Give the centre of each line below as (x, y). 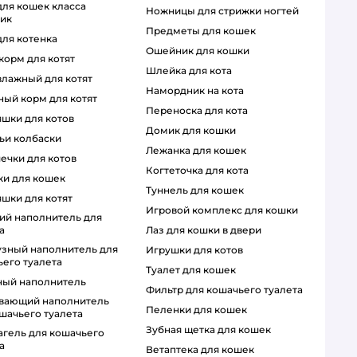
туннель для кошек (197, 190)
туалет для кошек (193, 270)
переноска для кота (200, 111)
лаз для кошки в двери (207, 230)
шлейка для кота (194, 71)
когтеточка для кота (200, 171)
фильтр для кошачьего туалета (228, 290)
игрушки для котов (198, 250)
